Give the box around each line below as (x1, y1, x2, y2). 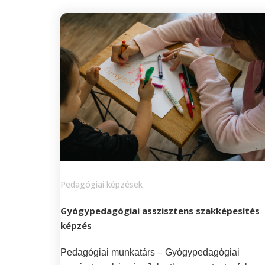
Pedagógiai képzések (60, 178, 143, 190)
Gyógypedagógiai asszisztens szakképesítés (60, 204, 260, 216)
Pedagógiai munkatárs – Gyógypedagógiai (60, 247, 240, 257)
